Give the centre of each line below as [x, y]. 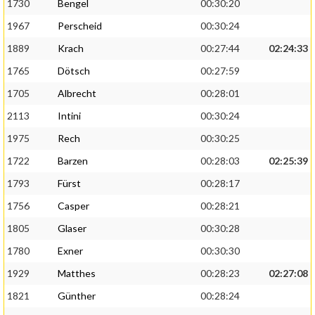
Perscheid [80, 26]
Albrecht [77, 94]
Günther [77, 296]
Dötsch [74, 71]
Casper [73, 206]
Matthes [77, 274]
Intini [69, 116]
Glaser [72, 229]
